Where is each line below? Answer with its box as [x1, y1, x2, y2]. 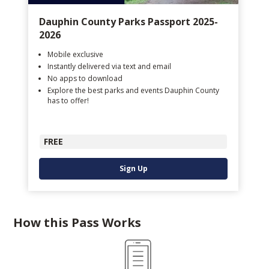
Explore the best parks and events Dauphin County [47, 85, 219, 95]
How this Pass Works [13, 214, 141, 231]
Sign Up [119, 163, 148, 174]
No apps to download [47, 73, 122, 83]
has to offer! [47, 95, 89, 106]
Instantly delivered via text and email [47, 61, 171, 71]
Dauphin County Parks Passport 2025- [39, 14, 218, 28]
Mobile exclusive [47, 49, 103, 59]
